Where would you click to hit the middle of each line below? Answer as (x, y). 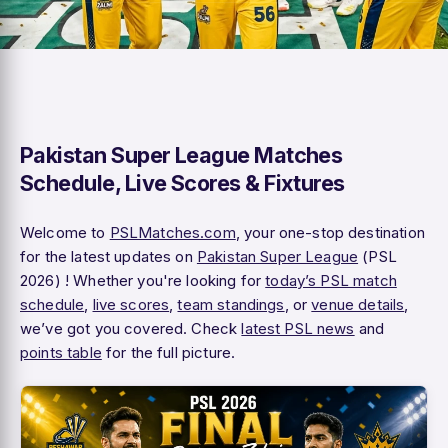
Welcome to (65, 232)
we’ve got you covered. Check (131, 328)
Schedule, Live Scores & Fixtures (182, 183)
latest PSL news (298, 328)
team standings (231, 304)
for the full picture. (168, 352)
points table (61, 352)
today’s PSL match (331, 280)
